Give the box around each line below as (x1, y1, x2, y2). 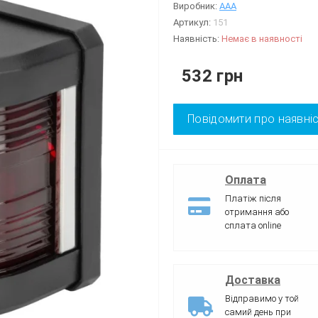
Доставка (225, 273, 280, 287)
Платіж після (225, 192, 281, 204)
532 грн (182, 65, 243, 86)
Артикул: (173, 16, 213, 28)
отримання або (225, 206, 289, 217)
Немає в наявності (221, 33, 302, 44)
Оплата (225, 172, 266, 187)
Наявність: (173, 33, 221, 44)
